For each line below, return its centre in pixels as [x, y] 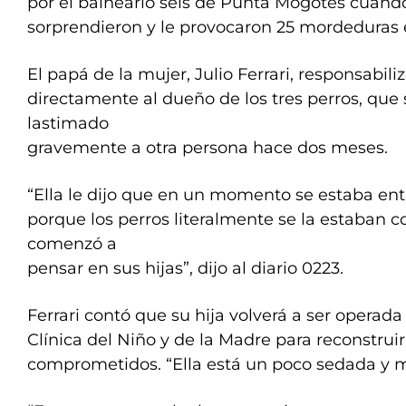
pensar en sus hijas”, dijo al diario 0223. [185, 268]
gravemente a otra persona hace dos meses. [208, 148]
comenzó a [72, 244]
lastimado [68, 123]
